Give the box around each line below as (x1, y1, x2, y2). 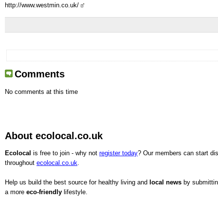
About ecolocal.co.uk (5, 130, 103, 141)
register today (99, 149, 138, 157)
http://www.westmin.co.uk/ (5, 1, 81, 9)
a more (5, 188, 26, 196)
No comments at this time (5, 88, 78, 95)
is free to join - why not (31, 149, 99, 157)
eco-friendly (26, 188, 62, 196)
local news (149, 179, 182, 186)
